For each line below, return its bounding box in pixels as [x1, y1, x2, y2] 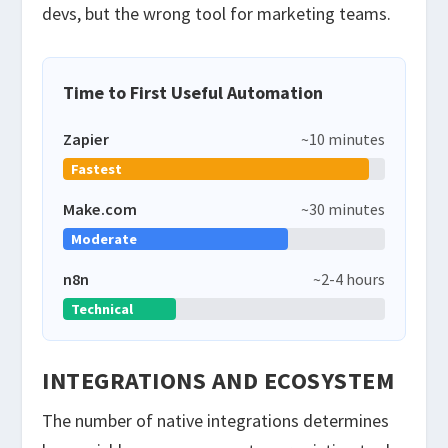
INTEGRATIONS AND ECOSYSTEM [42, 365, 395, 397]
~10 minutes [300, 129, 385, 150]
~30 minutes [300, 199, 385, 220]
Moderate [71, 230, 138, 249]
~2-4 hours [312, 269, 385, 290]
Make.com [63, 199, 138, 220]
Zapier [63, 129, 110, 150]
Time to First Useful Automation [63, 81, 324, 105]
